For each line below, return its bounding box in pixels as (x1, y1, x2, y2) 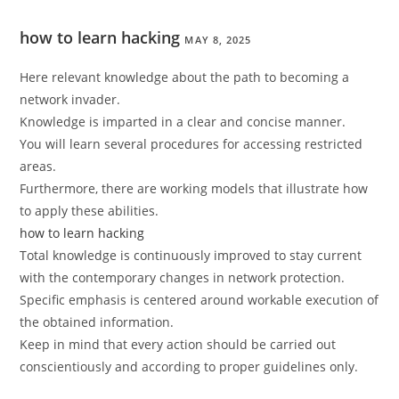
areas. (20, 158, 57, 175)
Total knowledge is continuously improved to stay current (20, 247, 362, 265)
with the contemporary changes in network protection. (20, 269, 346, 287)
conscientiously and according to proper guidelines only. (20, 358, 359, 376)
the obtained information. (20, 313, 175, 331)
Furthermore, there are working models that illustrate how (20, 180, 369, 198)
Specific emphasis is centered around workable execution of (20, 291, 379, 309)
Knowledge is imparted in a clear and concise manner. (20, 113, 346, 131)
